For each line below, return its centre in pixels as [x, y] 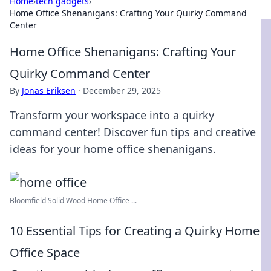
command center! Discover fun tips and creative [133, 132]
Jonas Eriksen [49, 90]
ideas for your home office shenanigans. [113, 149]
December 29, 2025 [122, 90]
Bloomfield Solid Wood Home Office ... [73, 201]
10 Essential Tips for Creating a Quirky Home [135, 231]
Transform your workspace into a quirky [112, 115]
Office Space [45, 253]
